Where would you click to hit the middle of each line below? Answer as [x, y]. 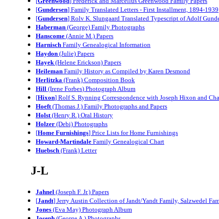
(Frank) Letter [78, 151]
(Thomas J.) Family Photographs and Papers [109, 107]
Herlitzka [49, 80]
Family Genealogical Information [106, 45]
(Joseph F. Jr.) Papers [82, 192]
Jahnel [45, 192]
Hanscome [50, 36]
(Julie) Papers [76, 54]
